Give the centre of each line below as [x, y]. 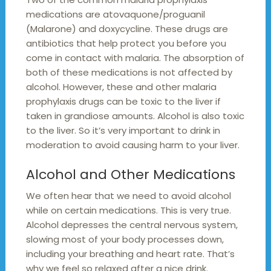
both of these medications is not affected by [129, 72]
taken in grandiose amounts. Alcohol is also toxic [135, 116]
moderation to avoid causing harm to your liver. [132, 145]
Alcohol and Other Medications [130, 174]
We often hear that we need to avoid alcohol [128, 195]
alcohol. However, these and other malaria [121, 87]
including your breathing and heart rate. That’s [130, 253]
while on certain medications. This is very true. [128, 210]
